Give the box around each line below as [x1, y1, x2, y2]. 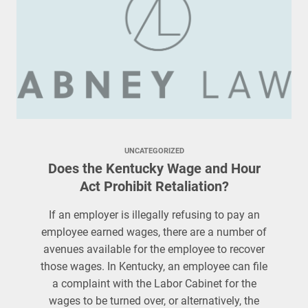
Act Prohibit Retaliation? [79, 178, 229, 195]
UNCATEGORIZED [124, 146, 184, 155]
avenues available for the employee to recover [43, 243, 265, 256]
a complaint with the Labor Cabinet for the [52, 277, 256, 290]
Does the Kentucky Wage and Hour [47, 160, 261, 177]
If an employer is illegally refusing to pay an [48, 208, 260, 221]
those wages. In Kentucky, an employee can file [41, 260, 267, 273]
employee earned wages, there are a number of [41, 225, 267, 239]
